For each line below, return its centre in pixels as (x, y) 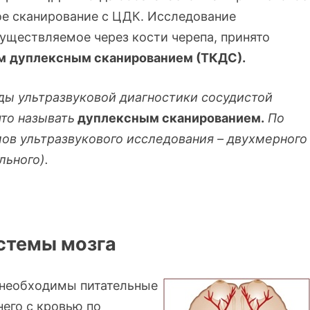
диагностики (159, 98)
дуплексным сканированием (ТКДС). (128, 58)
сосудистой (237, 98)
